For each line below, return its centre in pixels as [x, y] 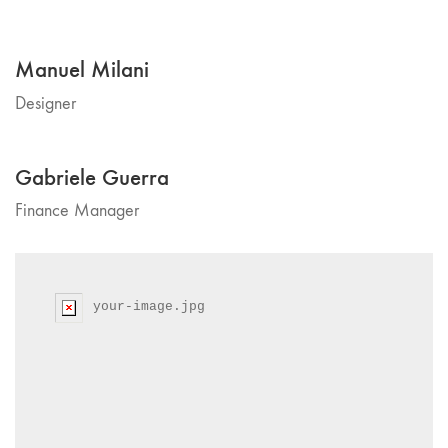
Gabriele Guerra [92, 176]
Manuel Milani [82, 69]
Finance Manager [77, 210]
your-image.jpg [149, 306]
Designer [45, 103]
